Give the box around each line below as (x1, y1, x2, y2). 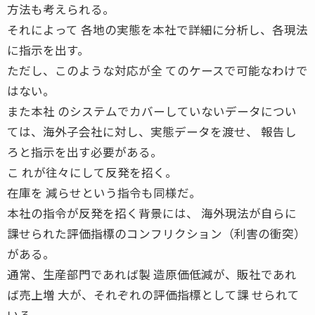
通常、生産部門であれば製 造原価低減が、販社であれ (7, 265, 297, 283)
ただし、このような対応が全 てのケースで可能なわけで (7, 61, 308, 79)
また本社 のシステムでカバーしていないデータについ (7, 102, 297, 120)
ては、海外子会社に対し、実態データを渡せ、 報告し (7, 122, 297, 140)
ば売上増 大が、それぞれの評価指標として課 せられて (7, 285, 300, 303)
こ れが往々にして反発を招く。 (7, 163, 177, 181)
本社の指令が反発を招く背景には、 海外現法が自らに (7, 204, 297, 221)
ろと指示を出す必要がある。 (7, 143, 162, 160)
